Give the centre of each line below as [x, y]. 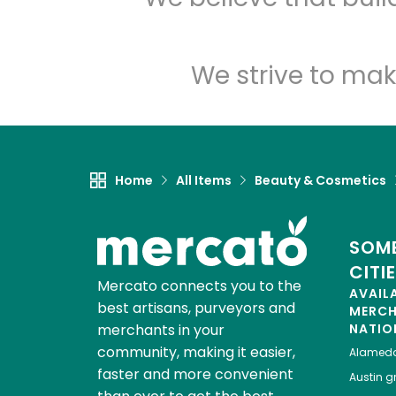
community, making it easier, [196, 353]
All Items [204, 181]
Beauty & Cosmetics [320, 181]
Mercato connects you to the [199, 286]
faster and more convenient [195, 375]
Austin [366, 377]
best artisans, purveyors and [196, 308]
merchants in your [160, 331]
